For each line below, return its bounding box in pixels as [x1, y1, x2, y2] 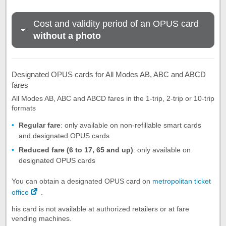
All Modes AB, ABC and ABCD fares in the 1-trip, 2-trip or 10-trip [12, 94, 214, 103]
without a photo [33, 31, 101, 41]
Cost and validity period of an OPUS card [33, 19, 199, 29]
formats [12, 104, 36, 112]
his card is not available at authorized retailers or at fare [12, 205, 189, 213]
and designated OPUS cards [19, 132, 109, 140]
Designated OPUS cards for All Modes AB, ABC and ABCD [12, 70, 206, 79]
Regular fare [19, 121, 61, 130]
